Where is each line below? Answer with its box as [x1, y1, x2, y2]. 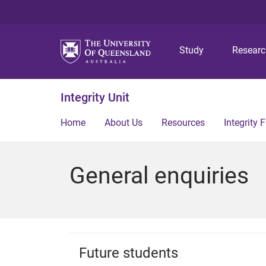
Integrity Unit [61, 90, 129, 104]
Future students [79, 244, 178, 261]
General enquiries [69, 162, 249, 189]
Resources [161, 117, 205, 128]
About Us [104, 117, 142, 128]
